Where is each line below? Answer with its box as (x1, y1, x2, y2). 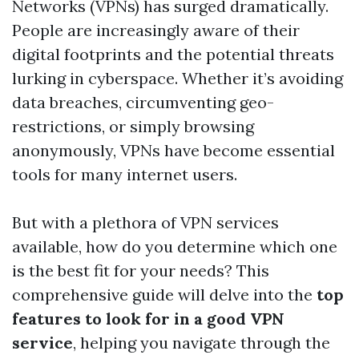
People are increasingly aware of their (12, 20, 300, 40)
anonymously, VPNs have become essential (12, 140, 335, 160)
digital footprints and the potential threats (12, 44, 334, 64)
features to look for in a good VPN (12, 309, 284, 329)
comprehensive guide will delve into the (12, 284, 317, 305)
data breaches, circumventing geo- (12, 92, 274, 112)
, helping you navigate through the (73, 333, 330, 353)
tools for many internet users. (12, 164, 237, 184)
